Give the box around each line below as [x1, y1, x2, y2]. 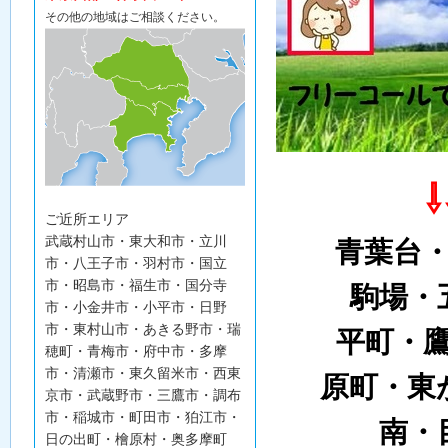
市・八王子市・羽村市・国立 [45, 255, 227, 271]
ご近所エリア [45, 211, 129, 227]
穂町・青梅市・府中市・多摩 [45, 343, 227, 359]
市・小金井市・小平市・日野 [45, 299, 227, 315]
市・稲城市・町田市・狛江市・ [45, 409, 241, 425]
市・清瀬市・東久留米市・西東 [45, 365, 241, 381]
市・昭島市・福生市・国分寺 [45, 277, 227, 293]
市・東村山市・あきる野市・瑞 [45, 321, 241, 337]
